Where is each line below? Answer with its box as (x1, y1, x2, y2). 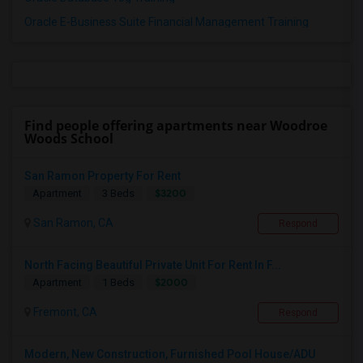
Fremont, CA (31, 305, 97, 319)
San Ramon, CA (31, 216, 113, 230)
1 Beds (102, 276, 135, 289)
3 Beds (102, 187, 135, 200)
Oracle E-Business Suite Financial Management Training (24, 15, 309, 29)
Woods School (24, 130, 113, 148)
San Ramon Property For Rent (24, 169, 181, 183)
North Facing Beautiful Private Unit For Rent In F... (24, 258, 281, 272)
